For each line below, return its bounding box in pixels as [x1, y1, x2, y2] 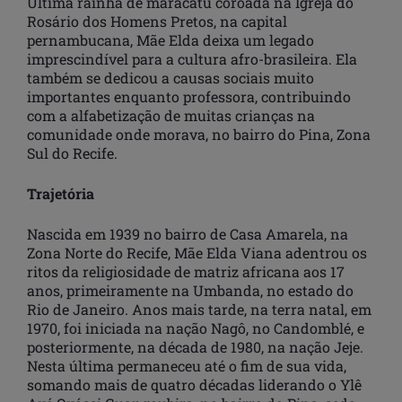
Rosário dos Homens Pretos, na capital [27, 11, 287, 31]
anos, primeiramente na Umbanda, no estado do [27, 280, 354, 300]
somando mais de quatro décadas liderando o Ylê [27, 374, 362, 394]
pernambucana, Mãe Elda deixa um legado [27, 30, 314, 49]
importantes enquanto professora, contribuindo [27, 86, 351, 106]
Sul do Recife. [27, 143, 121, 162]
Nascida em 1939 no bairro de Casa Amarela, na [27, 223, 348, 243]
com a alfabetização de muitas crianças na [27, 105, 315, 125]
